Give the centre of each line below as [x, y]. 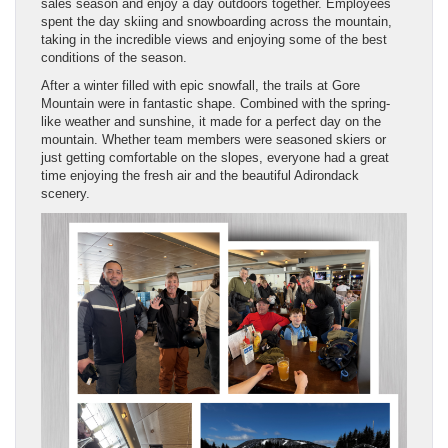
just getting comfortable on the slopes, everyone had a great [215, 158]
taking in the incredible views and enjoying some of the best [214, 40]
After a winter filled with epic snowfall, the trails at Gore [200, 86]
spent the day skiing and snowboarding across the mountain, [216, 22]
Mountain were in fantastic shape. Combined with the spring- [215, 104]
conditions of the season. [114, 58]
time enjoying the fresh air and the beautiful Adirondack [200, 176]
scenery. [65, 194]
